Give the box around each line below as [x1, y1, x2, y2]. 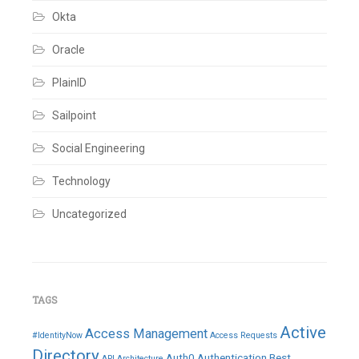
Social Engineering [52, 142, 145, 155]
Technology [52, 175, 111, 188]
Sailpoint [52, 109, 96, 122]
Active [280, 323, 326, 342]
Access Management [85, 326, 208, 341]
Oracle [52, 43, 85, 56]
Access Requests [210, 330, 277, 341]
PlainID [52, 76, 87, 89]
